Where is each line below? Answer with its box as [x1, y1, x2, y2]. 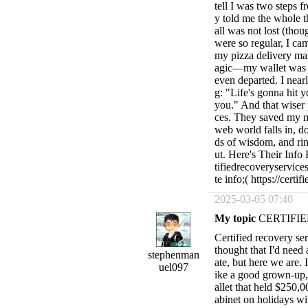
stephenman [147, 249, 199, 261]
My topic [214, 212, 256, 224]
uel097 [158, 261, 188, 273]
